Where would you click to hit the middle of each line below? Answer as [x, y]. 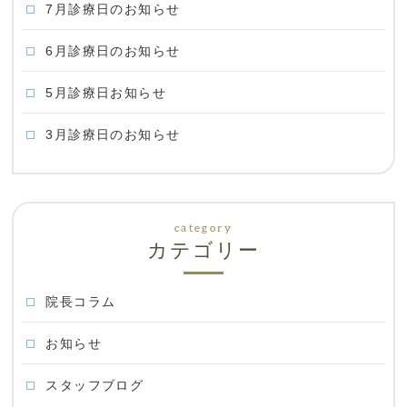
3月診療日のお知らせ [113, 134]
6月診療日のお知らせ [113, 51]
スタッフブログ [95, 385]
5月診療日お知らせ [106, 93]
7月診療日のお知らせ [113, 9]
